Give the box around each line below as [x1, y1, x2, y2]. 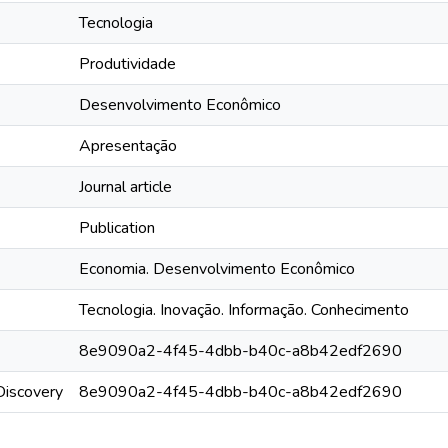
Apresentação [79, 135, 177, 157]
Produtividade [79, 53, 176, 75]
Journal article [79, 176, 172, 198]
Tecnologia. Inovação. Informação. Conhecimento [79, 299, 409, 321]
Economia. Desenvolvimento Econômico [79, 258, 355, 280]
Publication [79, 217, 155, 239]
